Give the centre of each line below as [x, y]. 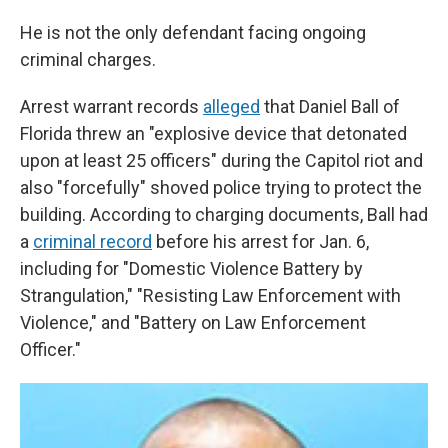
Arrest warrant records [111, 106]
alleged [231, 106]
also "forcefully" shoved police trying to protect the [221, 187]
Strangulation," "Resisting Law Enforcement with [210, 295]
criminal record [92, 241]
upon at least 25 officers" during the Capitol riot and [221, 160]
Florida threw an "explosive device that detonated [213, 133]
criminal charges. [88, 59]
